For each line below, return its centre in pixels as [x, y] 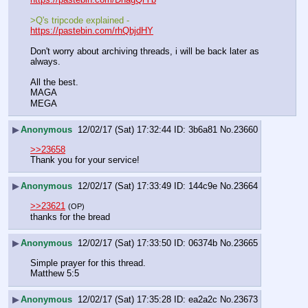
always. [45, 62]
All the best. [54, 82]
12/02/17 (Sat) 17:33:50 [124, 243]
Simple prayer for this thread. [88, 263]
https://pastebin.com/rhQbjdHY [92, 31]
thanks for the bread [70, 217]
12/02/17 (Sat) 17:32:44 [124, 130]
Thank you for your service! [85, 159]
